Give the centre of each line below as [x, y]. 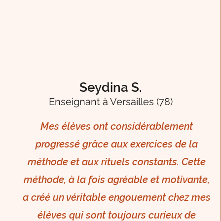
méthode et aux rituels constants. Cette [116, 162]
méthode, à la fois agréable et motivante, [116, 180]
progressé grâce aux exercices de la [116, 144]
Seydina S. [111, 88]
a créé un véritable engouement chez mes [116, 198]
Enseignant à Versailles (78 [110, 102]
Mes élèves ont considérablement [116, 127]
